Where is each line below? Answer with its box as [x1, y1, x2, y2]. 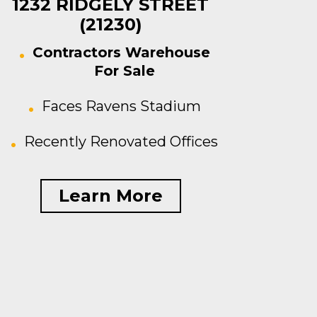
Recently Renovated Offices [24, 133, 218, 150]
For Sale [94, 62, 155, 79]
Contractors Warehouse [32, 44, 210, 61]
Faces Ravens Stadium [41, 98, 201, 115]
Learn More [58, 185, 163, 206]
